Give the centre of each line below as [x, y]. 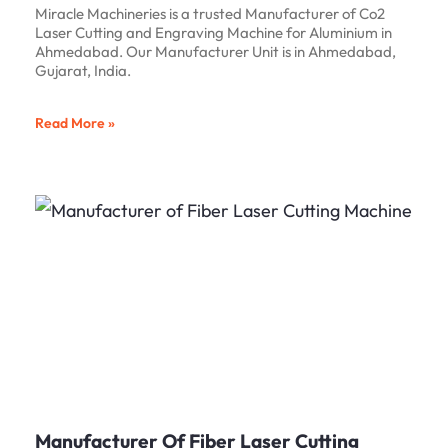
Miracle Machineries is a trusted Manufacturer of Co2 [210, 14]
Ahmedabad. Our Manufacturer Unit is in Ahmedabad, [215, 52]
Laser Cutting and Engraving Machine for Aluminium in [213, 33]
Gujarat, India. [83, 71]
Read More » [75, 123]
